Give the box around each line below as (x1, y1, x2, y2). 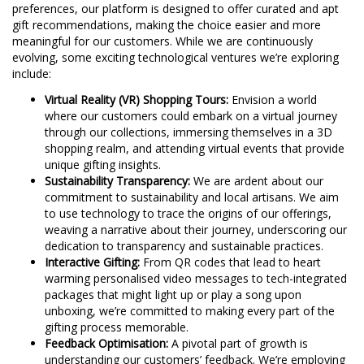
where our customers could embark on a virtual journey (45, 107, 337, 123)
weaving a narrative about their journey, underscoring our (45, 221, 347, 237)
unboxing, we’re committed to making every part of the (45, 302, 335, 318)
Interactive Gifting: (45, 253, 140, 270)
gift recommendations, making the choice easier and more (12, 16, 321, 32)
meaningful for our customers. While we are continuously (12, 32, 313, 49)
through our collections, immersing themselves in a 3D (45, 123, 332, 140)
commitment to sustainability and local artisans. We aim (45, 188, 339, 205)
